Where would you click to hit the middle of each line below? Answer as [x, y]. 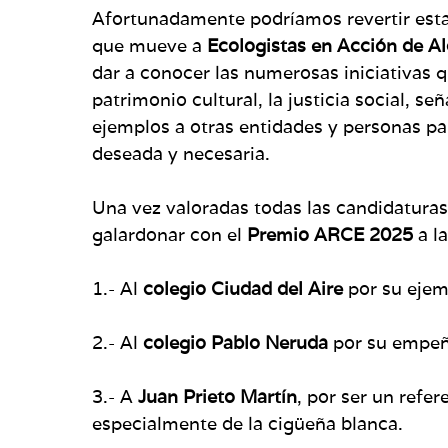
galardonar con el [169, 234]
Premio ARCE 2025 [330, 234]
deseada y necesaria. [181, 153]
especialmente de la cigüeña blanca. [247, 423]
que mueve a [149, 45]
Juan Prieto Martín [217, 396]
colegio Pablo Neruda [235, 342]
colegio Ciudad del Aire [243, 288]
